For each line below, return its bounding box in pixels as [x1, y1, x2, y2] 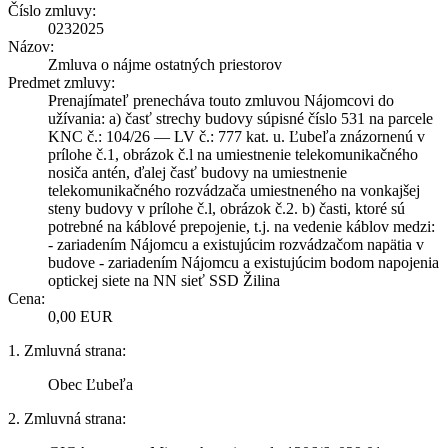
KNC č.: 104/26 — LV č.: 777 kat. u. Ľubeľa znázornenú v [48, 127, 425, 145]
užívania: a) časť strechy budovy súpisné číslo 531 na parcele [48, 109, 433, 127]
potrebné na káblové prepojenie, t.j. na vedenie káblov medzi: [48, 217, 435, 235]
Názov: [8, 37, 54, 55]
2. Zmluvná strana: [8, 409, 126, 427]
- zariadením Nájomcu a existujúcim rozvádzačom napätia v [48, 235, 424, 253]
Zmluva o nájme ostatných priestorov [48, 55, 282, 73]
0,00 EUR [48, 307, 113, 325]
